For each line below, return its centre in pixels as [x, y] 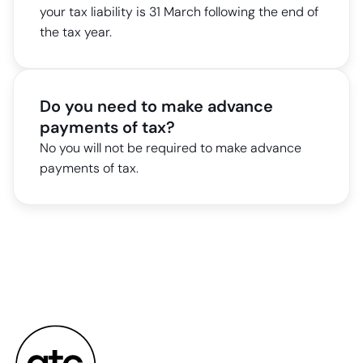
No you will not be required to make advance [171, 148]
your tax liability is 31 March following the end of [179, 12]
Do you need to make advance [156, 107]
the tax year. [76, 32]
